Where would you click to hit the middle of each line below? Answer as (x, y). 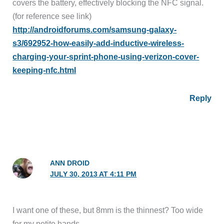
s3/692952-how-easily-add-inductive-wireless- (98, 43)
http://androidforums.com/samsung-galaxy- (95, 30)
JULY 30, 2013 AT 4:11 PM (93, 174)
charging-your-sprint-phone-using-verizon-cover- (106, 57)
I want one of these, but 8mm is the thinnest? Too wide (108, 210)
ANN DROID (70, 163)
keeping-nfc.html (44, 70)
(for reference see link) (52, 16)
